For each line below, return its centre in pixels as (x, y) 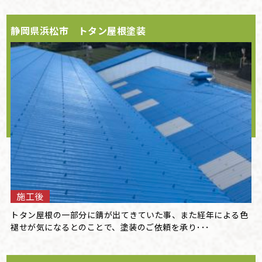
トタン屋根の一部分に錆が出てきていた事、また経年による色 (130, 214)
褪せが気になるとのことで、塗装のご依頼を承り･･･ (110, 227)
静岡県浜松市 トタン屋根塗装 (78, 31)
